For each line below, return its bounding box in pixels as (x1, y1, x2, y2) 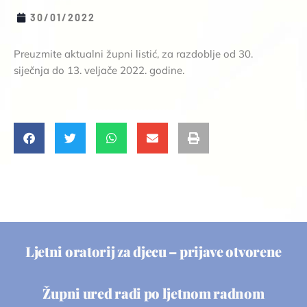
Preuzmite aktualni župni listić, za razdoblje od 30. (14, 47, 253, 60)
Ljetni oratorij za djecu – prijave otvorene (25, 242, 282, 261)
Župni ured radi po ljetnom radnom (42, 284, 265, 303)
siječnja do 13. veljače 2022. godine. (14, 63, 184, 77)
